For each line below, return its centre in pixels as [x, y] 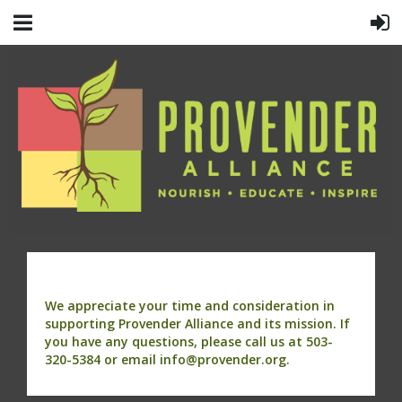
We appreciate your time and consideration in [190, 305]
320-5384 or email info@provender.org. [167, 359]
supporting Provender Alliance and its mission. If [197, 323]
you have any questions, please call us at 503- [189, 341]
